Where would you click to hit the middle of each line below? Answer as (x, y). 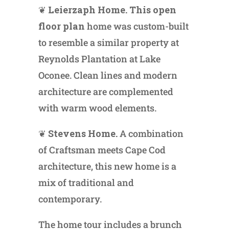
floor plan (61, 26)
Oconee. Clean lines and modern (108, 75)
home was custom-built (136, 26)
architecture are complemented (106, 92)
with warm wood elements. (97, 108)
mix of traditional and (86, 183)
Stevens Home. (83, 134)
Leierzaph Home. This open (112, 10)
